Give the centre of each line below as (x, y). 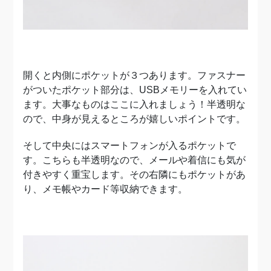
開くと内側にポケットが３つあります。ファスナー (135, 75)
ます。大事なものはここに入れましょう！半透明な (135, 104)
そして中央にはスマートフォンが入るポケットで (130, 145)
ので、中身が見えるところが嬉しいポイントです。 (135, 119)
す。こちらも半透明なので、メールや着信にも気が (135, 160)
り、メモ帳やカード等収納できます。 (106, 189)
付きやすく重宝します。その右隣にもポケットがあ (135, 174)
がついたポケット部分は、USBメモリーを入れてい (135, 90)
